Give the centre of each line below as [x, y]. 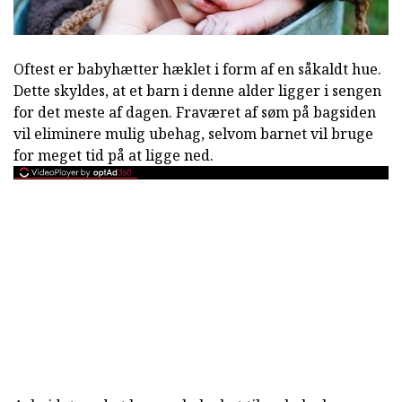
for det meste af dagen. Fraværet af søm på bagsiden [195, 113]
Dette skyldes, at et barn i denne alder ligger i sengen [197, 91]
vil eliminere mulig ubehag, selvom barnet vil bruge [193, 134]
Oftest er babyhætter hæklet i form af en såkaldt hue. [197, 70]
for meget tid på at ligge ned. [114, 156]
